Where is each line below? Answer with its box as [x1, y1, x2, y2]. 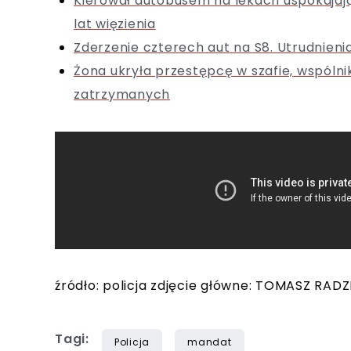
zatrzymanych [74, 85, 170, 103]
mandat [187, 335, 232, 349]
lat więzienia [74, 14, 156, 33]
